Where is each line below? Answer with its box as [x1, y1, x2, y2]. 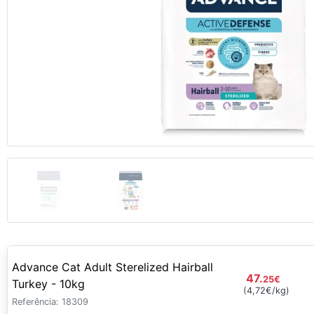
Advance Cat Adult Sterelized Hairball [12, 260, 213, 274]
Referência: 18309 [12, 296, 88, 307]
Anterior [40, 41, 83, 55]
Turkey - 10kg [12, 277, 85, 291]
